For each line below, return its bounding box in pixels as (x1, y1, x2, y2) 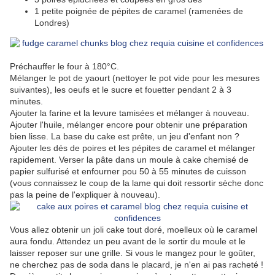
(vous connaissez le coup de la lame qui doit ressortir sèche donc (10, 178, 263, 188)
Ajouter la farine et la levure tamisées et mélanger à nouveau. (10, 108, 249, 118)
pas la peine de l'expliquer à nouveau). (10, 190, 160, 200)
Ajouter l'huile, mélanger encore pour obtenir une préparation (10, 120, 247, 130)
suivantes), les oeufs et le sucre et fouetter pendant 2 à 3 (10, 85, 231, 95)
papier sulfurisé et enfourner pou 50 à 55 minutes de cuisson (10, 166, 246, 177)
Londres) (34, 18, 69, 28)
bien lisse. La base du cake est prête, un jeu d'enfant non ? (10, 131, 239, 142)
